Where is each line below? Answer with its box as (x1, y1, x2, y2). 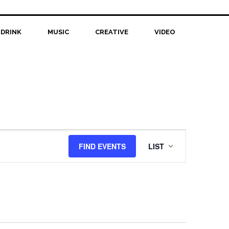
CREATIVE (95, 28, 128, 36)
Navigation (160, 158, 221, 173)
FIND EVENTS (79, 141, 126, 151)
